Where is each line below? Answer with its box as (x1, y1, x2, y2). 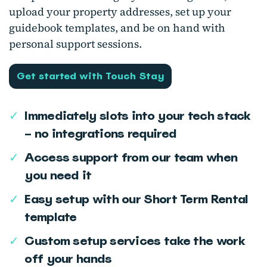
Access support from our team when (24, 149, 238, 165)
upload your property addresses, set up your (9, 4, 231, 19)
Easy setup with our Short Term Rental (24, 191, 249, 207)
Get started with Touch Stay (17, 69, 164, 82)
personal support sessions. (9, 36, 142, 51)
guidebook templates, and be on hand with (9, 20, 225, 35)
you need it (24, 167, 92, 183)
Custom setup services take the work (24, 232, 245, 249)
